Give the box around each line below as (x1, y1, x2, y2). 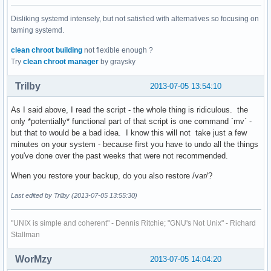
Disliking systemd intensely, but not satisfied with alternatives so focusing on (11, 15, 259, 24)
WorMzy (15, 254, 52, 265)
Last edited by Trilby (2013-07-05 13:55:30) (11, 192, 137, 200)
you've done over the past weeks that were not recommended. (11, 151, 228, 161)
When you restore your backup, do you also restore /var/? (11, 171, 212, 181)
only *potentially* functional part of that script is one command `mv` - (11, 117, 252, 126)
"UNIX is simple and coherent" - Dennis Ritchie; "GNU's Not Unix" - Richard (11, 219, 256, 228)
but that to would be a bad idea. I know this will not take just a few (11, 128, 247, 138)
